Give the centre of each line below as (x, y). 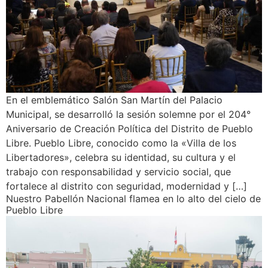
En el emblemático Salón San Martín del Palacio (114, 100)
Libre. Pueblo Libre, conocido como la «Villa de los (121, 143)
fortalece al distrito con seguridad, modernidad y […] (127, 186)
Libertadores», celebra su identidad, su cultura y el (121, 158)
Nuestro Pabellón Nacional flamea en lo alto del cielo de (133, 199)
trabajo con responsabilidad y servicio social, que (118, 172)
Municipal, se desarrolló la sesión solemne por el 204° (128, 115)
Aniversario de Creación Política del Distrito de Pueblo (130, 129)
